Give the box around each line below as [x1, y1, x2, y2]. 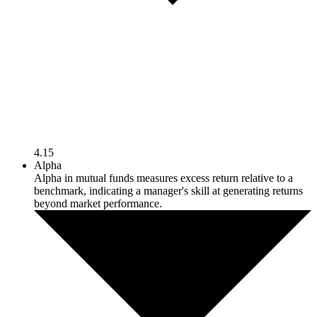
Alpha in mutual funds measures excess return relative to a [34, 172, 293, 185]
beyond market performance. [34, 197, 162, 210]
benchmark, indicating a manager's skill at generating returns [34, 185, 303, 197]
